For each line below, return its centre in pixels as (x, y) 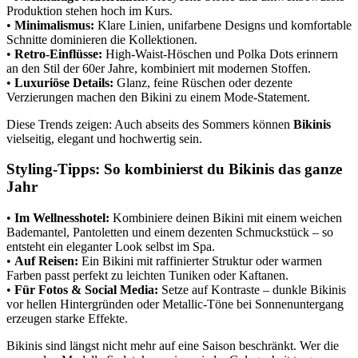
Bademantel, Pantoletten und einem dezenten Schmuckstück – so (170, 232)
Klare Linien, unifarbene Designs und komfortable (223, 25)
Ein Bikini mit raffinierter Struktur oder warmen (200, 261)
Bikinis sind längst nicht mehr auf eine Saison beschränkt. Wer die (173, 345)
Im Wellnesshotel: (62, 217)
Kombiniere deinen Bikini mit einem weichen (226, 217)
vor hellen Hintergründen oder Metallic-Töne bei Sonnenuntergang (175, 304)
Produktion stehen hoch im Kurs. (89, 10)
